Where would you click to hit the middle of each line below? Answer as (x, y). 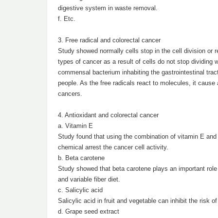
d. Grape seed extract (89, 211)
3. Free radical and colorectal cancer (109, 40)
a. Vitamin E (75, 126)
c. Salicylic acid (80, 190)
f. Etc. (67, 19)
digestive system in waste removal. (108, 8)
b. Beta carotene (81, 158)
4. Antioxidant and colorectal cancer (108, 115)
